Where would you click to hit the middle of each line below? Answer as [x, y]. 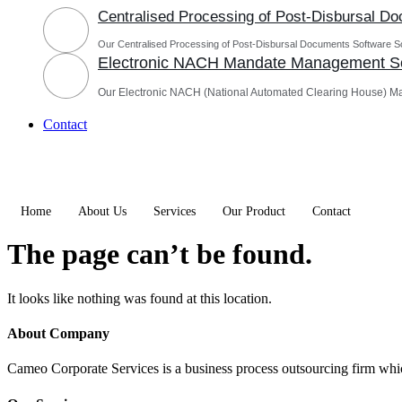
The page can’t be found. [160, 254]
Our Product [254, 211]
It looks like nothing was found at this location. [140, 298]
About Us [102, 211]
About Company [58, 334]
